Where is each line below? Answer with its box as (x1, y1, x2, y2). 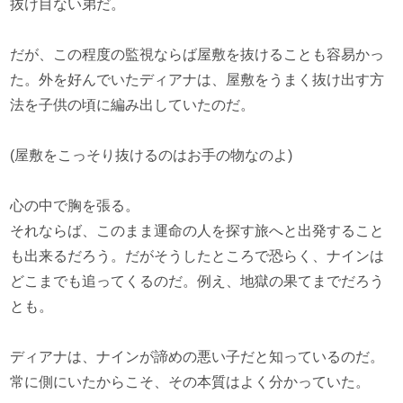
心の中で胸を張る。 (10, 198, 140, 213)
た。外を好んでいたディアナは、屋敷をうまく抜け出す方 (10, 72, 385, 87)
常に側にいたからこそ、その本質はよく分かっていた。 (10, 374, 371, 390)
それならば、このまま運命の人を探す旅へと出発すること (10, 223, 385, 238)
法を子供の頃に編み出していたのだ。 (10, 97, 255, 112)
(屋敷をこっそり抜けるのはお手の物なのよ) (10, 148, 293, 163)
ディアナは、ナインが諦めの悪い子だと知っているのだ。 (10, 349, 385, 364)
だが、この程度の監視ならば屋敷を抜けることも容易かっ (10, 47, 385, 62)
